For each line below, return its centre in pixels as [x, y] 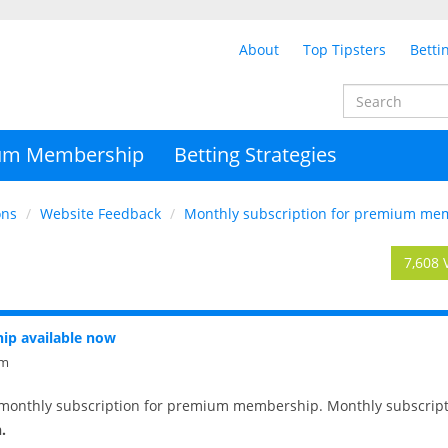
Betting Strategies [255, 154]
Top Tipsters [344, 49]
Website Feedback [100, 213]
